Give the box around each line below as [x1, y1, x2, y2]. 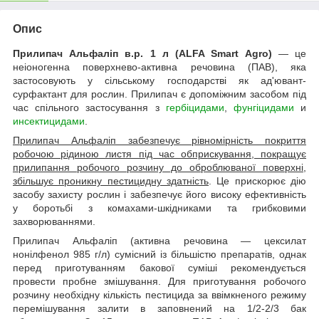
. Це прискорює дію [209, 174, 306, 187]
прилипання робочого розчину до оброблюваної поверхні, [13, 161, 306, 173]
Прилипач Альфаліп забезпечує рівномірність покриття [13, 134, 306, 146]
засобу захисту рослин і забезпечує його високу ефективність [13, 188, 306, 200]
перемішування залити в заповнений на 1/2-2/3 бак [13, 302, 306, 314]
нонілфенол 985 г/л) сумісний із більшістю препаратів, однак [13, 248, 306, 260]
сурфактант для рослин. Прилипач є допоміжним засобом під [13, 88, 306, 100]
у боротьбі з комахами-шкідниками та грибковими [13, 202, 306, 214]
